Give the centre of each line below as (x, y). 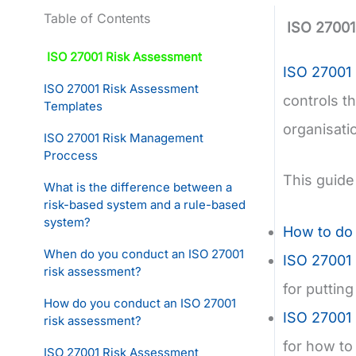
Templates (73, 106)
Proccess (71, 155)
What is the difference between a (138, 187)
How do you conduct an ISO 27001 (140, 303)
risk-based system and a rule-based (145, 204)
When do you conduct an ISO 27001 (144, 253)
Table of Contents (97, 18)
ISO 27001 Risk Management (124, 137)
